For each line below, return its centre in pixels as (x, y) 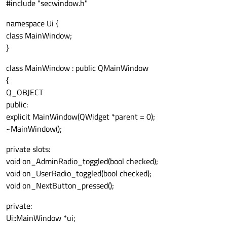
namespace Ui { (32, 23)
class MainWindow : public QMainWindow (77, 68)
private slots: (28, 149)
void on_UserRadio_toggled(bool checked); (79, 173)
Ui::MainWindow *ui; (41, 218)
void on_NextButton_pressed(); (60, 185)
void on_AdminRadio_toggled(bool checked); (82, 161)
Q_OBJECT (25, 92)
